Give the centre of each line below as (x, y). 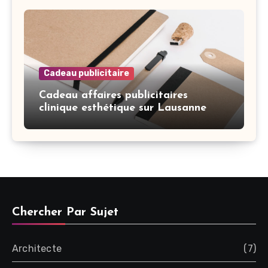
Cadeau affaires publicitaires (113, 96)
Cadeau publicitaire (86, 74)
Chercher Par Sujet (65, 213)
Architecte (37, 249)
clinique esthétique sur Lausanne (123, 108)
